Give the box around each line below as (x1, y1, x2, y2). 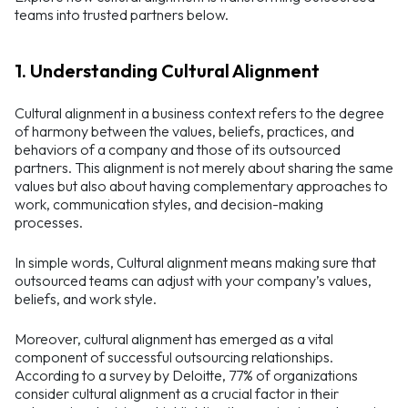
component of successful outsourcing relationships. (15, 348, 333, 367)
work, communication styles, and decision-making (15, 195, 323, 214)
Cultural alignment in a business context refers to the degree (15, 104, 384, 123)
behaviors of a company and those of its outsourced (15, 140, 341, 159)
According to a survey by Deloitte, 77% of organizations (15, 366, 358, 385)
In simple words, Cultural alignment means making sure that (15, 253, 376, 272)
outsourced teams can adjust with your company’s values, (15, 271, 372, 291)
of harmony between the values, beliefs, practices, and (15, 122, 354, 141)
